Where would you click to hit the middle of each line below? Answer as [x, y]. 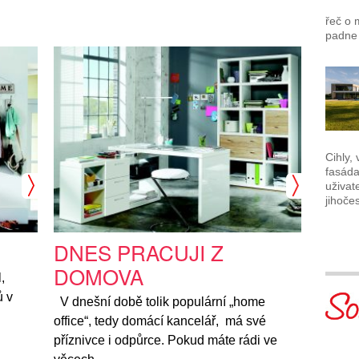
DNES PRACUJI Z [139, 252]
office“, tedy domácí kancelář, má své [160, 321]
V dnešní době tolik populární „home [160, 301]
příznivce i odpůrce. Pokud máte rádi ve [166, 340]
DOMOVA [99, 276]
